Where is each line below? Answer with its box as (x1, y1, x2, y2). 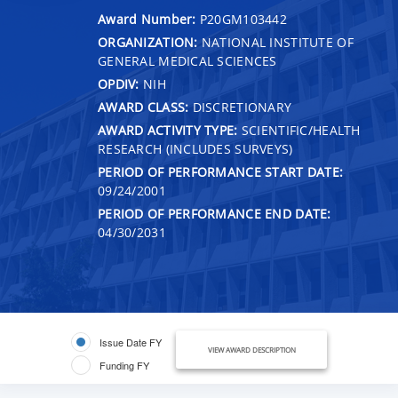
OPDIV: (98, 75, 139, 92)
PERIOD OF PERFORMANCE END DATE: (98, 204, 331, 222)
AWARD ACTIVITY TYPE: (98, 121, 238, 139)
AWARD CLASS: (98, 98, 189, 115)
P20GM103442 (199, 10, 288, 28)
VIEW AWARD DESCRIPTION (207, 344, 296, 354)
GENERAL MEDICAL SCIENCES (98, 52, 277, 69)
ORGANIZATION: (98, 33, 198, 51)
